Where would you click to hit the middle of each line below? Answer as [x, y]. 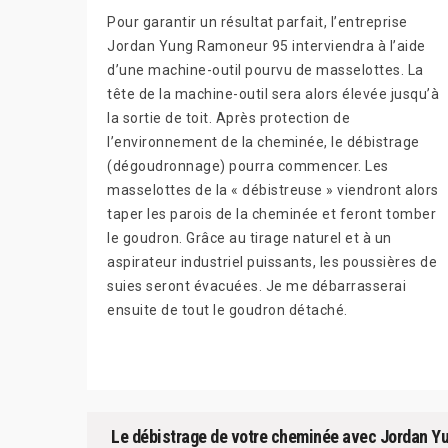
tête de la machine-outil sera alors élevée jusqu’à [273, 94]
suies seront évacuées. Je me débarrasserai [256, 286]
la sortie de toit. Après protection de [228, 118]
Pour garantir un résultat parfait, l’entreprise [257, 22]
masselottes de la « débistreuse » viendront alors [273, 190]
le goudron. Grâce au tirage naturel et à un [249, 238]
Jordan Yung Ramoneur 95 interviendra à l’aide [266, 46]
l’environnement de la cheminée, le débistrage [263, 142]
